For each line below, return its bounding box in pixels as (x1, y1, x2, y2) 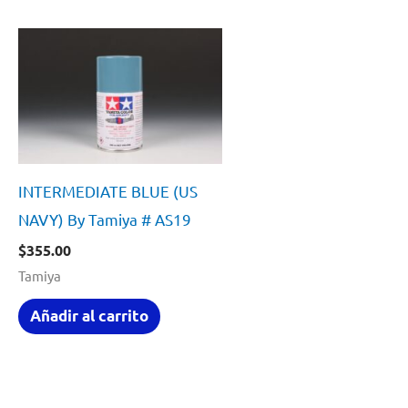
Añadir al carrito (29, 306, 148, 326)
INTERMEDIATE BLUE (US (18, 181, 198, 201)
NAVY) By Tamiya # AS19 (18, 209, 191, 229)
